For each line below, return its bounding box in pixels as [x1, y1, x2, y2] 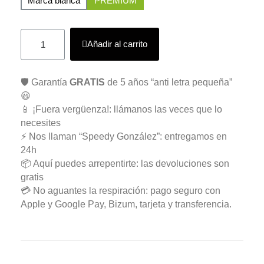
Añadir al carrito [87, 38, 147, 49]
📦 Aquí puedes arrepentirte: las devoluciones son [21, 158, 229, 169]
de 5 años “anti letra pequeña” [105, 77, 232, 87]
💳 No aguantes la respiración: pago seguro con [21, 185, 220, 196]
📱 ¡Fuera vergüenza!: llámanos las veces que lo [21, 104, 222, 114]
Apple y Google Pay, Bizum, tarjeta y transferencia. [21, 199, 232, 209]
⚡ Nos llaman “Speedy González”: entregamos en [21, 131, 227, 141]
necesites [21, 117, 61, 128]
